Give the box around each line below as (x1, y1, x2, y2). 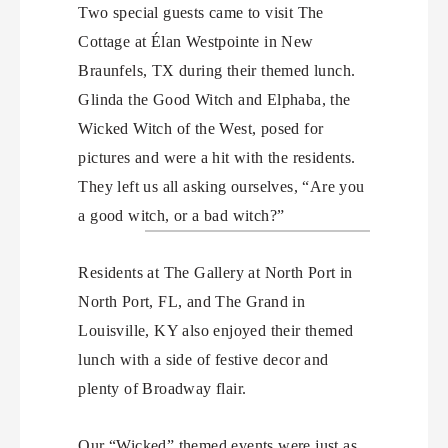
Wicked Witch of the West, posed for (78, 119, 324, 137)
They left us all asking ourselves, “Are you (78, 177, 365, 195)
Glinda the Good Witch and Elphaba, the (78, 90, 351, 108)
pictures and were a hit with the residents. (78, 148, 356, 166)
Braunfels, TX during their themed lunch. (78, 61, 356, 79)
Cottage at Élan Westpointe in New (78, 32, 314, 50)
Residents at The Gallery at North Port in (78, 263, 353, 281)
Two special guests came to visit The (78, 3, 324, 21)
